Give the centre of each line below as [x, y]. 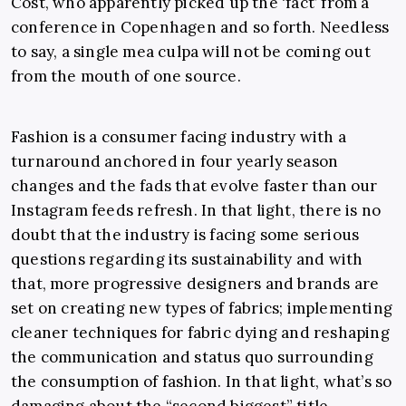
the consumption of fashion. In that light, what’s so [202, 382]
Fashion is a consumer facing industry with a [179, 137]
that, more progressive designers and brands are [195, 284]
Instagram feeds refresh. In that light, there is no [196, 211]
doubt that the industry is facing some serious [185, 235]
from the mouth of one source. [126, 77]
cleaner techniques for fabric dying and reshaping [200, 333]
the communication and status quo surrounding [192, 358]
